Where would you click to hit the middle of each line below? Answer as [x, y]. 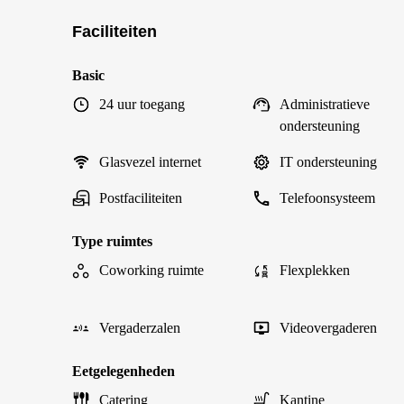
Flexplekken [315, 270]
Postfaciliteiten [141, 198]
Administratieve [325, 104]
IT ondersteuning [328, 162]
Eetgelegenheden [124, 371]
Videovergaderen [328, 328]
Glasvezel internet [150, 162]
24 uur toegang [142, 104]
